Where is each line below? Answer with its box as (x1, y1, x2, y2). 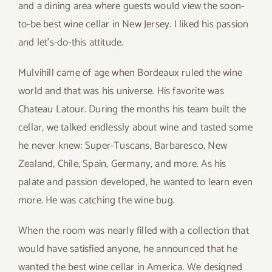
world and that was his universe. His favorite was (18, 82, 224, 100)
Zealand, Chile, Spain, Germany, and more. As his (18, 155, 226, 172)
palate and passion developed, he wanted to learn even (18, 173, 253, 191)
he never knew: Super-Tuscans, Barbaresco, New (18, 137, 228, 154)
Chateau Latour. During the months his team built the (18, 100, 246, 118)
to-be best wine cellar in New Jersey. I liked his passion (18, 15, 249, 33)
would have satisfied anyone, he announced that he (18, 240, 237, 257)
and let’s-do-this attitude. (18, 33, 124, 51)
